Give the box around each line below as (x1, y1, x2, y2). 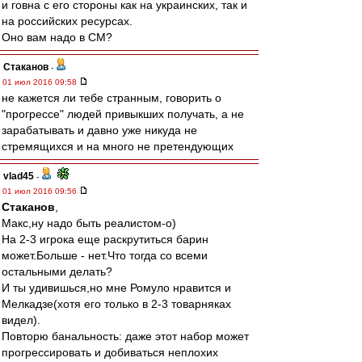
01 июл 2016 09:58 (2, 78, 79, 86)
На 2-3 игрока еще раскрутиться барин (2, 233, 208, 246)
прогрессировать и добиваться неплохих (2, 346, 218, 359)
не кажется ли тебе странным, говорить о (2, 91, 221, 104)
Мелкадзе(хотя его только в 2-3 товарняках (2, 297, 231, 310)
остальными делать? (2, 265, 112, 278)
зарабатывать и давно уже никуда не (2, 124, 197, 137)
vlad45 (3, 170, 34, 182)
